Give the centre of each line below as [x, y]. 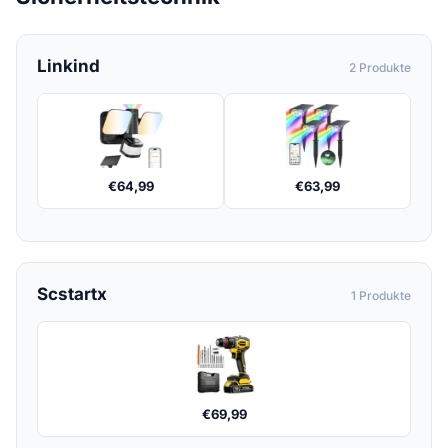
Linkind [68, 66]
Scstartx [72, 294]
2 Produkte [380, 67]
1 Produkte [381, 295]
